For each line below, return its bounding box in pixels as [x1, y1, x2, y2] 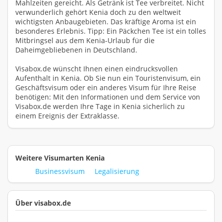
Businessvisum [35, 166, 85, 176]
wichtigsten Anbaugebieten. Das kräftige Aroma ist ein [15, 17, 196, 27]
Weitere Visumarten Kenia [15, 153, 105, 163]
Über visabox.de [15, 198, 71, 208]
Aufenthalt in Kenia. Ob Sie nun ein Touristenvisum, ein [15, 73, 201, 83]
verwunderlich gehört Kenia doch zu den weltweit [15, 7, 181, 17]
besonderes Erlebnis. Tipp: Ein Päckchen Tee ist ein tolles [15, 26, 206, 36]
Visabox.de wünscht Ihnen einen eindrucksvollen [15, 64, 178, 74]
